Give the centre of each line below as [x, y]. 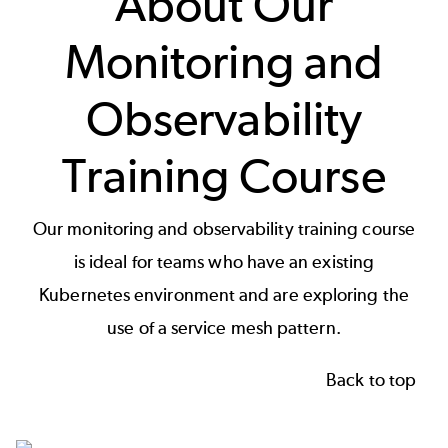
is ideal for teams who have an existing [224, 262]
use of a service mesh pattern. [224, 328]
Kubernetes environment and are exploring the [224, 295]
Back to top [371, 379]
